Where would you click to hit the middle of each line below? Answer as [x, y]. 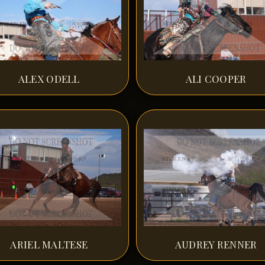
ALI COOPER [216, 78]
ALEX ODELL [49, 78]
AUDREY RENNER [216, 244]
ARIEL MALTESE [49, 244]
